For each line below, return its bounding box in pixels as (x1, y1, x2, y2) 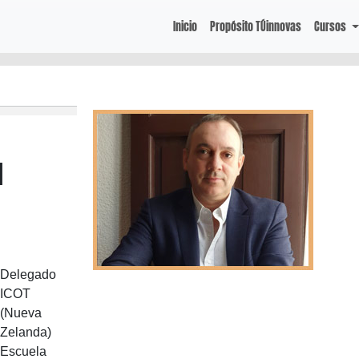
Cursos (314, 17, 349, 35)
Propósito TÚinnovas (210, 17, 302, 35)
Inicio (173, 17, 198, 35)
